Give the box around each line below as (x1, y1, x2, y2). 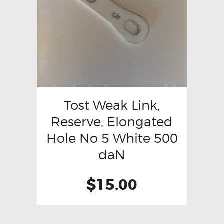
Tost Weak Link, (64, 97, 160, 113)
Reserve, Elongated (51, 114, 173, 130)
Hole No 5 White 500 (46, 130, 178, 146)
